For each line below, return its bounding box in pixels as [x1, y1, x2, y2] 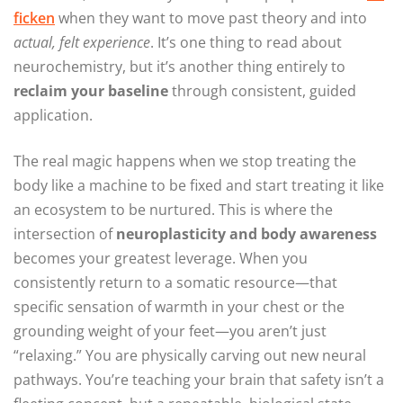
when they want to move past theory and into [55, 8, 367, 29]
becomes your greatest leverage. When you [13, 248, 308, 269]
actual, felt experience [13, 32, 150, 53]
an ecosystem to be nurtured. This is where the [13, 200, 333, 220]
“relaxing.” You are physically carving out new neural [13, 345, 366, 366]
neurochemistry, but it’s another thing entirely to [13, 57, 345, 77]
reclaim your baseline [13, 81, 168, 102]
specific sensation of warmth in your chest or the [13, 297, 345, 318]
